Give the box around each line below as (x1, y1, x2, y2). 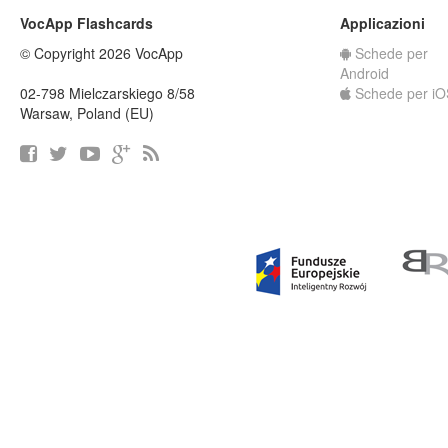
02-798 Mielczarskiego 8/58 (20, 83, 195, 103)
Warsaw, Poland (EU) (20, 103, 154, 123)
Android (340, 63, 389, 83)
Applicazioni (340, 13, 425, 33)
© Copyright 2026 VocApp (20, 43, 183, 63)
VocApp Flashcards (20, 13, 153, 33)
